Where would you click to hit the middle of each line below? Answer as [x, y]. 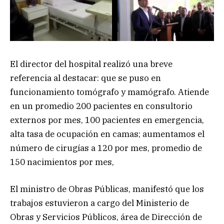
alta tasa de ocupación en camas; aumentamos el [107, 134]
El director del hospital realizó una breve [91, 64]
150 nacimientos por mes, [62, 162]
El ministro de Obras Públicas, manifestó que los [107, 189]
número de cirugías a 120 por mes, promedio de [106, 148]
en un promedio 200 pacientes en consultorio [101, 106]
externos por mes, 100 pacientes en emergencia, [107, 120]
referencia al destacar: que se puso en [85, 78]
